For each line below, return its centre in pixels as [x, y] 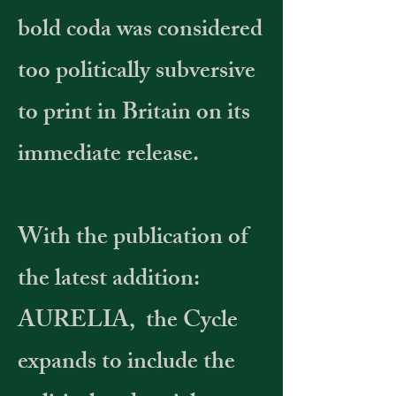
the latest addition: [109, 281]
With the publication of [133, 239]
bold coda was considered [140, 31]
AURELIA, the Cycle [128, 322]
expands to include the [126, 364]
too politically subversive [137, 73]
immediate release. [111, 156]
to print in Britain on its [134, 114]
